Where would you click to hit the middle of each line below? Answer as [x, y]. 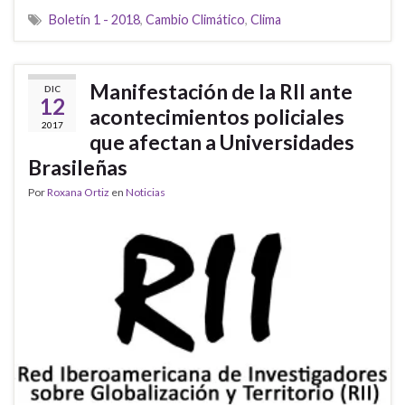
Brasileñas [78, 168]
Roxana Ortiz [78, 193]
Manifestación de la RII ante [221, 92]
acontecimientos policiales [217, 117]
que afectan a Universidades [222, 142]
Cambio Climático [195, 20]
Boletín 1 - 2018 [94, 20]
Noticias [146, 193]
